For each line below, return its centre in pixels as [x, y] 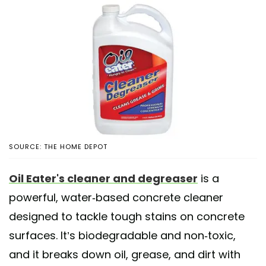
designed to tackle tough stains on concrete [127, 217]
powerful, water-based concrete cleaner [116, 198]
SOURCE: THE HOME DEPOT [58, 147]
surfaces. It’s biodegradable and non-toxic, [122, 236]
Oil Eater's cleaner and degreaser [103, 179]
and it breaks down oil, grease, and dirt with [125, 255]
